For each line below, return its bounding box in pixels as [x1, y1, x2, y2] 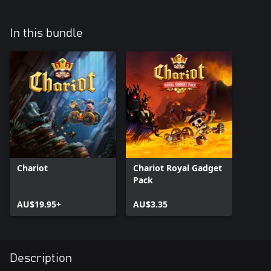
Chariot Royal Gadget [133, 162, 222, 174]
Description [10, 252, 72, 264]
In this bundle [10, 27, 83, 39]
